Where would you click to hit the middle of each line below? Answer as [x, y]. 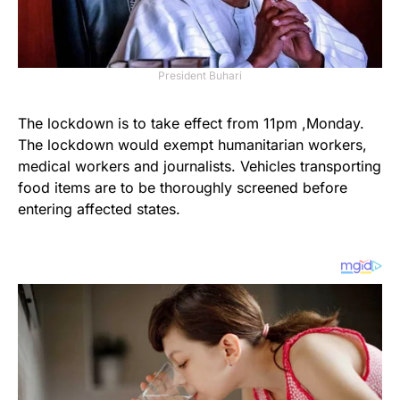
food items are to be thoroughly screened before [183, 187]
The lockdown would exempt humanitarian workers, [192, 145]
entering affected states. [99, 209]
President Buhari [200, 75]
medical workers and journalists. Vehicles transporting [200, 166]
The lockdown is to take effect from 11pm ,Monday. [191, 123]
